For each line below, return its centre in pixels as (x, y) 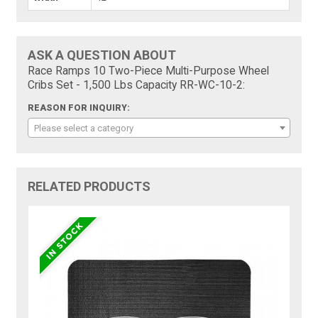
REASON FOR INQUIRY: (79, 108)
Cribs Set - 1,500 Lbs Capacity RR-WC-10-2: (137, 86)
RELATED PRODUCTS (89, 187)
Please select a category (84, 128)
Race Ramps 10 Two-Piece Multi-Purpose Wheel (149, 71)
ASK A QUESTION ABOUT (102, 55)
